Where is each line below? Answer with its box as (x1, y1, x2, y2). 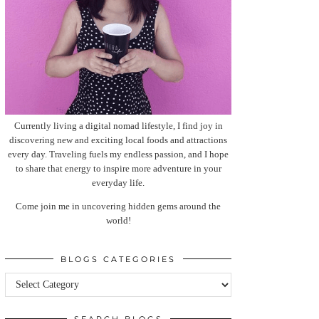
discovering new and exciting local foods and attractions (9, 135, 227, 146)
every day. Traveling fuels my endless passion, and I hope (8, 149, 229, 160)
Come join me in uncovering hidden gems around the (16, 201, 221, 212)
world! (105, 215, 131, 226)
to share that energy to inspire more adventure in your (15, 163, 221, 174)
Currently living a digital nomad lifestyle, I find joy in (14, 120, 223, 132)
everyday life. (92, 177, 145, 189)
